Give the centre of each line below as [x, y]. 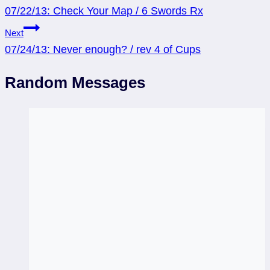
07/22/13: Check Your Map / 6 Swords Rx [104, 11]
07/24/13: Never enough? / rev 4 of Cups [103, 49]
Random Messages [75, 82]
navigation [43, 15]
